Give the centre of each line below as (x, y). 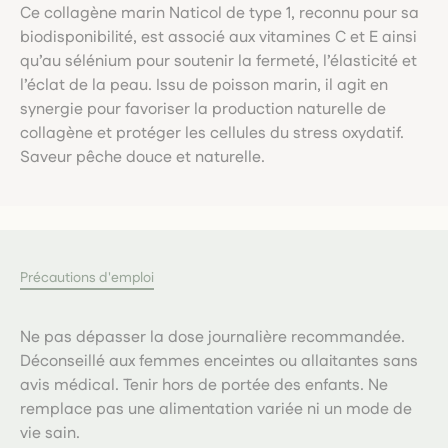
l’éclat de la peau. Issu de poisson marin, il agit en (204, 85)
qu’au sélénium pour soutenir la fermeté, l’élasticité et (218, 61)
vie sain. (50, 433)
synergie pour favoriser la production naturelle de (203, 109)
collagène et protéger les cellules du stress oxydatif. (212, 133)
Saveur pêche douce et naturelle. (142, 157)
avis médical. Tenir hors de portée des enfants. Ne (204, 385)
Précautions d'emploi (87, 277)
